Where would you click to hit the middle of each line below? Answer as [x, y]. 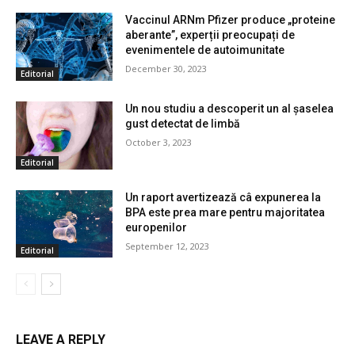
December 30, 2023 [166, 69]
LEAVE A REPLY [61, 340]
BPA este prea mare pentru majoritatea [225, 212]
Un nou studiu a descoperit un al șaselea [230, 108]
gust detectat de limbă [183, 123]
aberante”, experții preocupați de [210, 35]
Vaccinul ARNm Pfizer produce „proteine [231, 20]
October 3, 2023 [159, 142]
